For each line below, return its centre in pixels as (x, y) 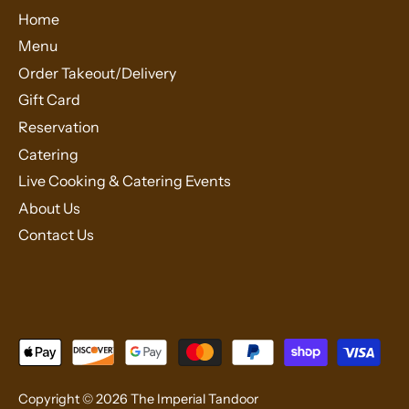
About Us (49, 208)
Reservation (59, 127)
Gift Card (49, 100)
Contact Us (56, 235)
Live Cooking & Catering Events (125, 181)
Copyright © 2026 (74, 399)
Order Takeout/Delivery (97, 73)
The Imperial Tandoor (194, 399)
